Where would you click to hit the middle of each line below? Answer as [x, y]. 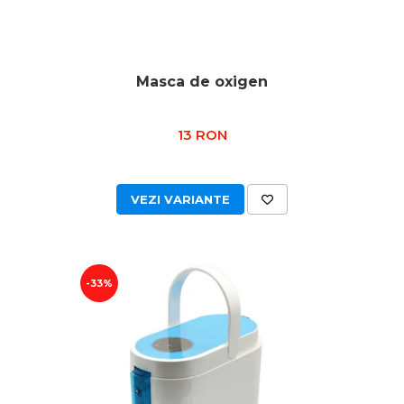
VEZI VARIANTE [180, 199]
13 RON [202, 135]
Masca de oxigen [202, 82]
